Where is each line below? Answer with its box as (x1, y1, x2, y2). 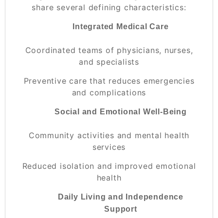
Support (104, 204, 137, 213)
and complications (72, 87, 146, 97)
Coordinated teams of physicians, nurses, (25, 45, 193, 55)
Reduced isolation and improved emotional (22, 161, 196, 171)
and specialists (78, 56, 139, 67)
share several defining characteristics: (32, 2, 186, 12)
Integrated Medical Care (73, 22, 169, 31)
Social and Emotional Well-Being (54, 107, 187, 116)
